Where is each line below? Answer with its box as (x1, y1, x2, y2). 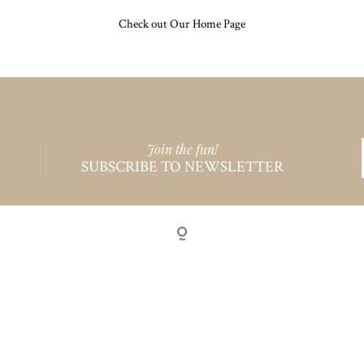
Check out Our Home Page (119, 15, 245, 32)
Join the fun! (146, 140, 218, 158)
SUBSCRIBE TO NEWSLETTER (80, 156, 284, 177)
